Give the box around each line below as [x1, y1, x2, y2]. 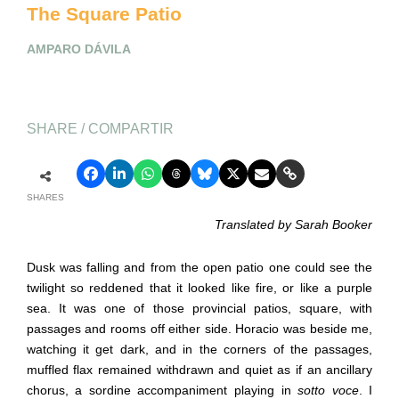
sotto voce [297, 382, 359, 397]
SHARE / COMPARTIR [26, 120, 174, 137]
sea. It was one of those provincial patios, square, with [26, 300, 373, 315]
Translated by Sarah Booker [215, 216, 373, 232]
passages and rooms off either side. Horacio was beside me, [26, 321, 373, 336]
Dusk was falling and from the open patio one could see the [26, 259, 373, 274]
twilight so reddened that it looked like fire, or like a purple [26, 280, 373, 295]
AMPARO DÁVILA [26, 42, 131, 57]
